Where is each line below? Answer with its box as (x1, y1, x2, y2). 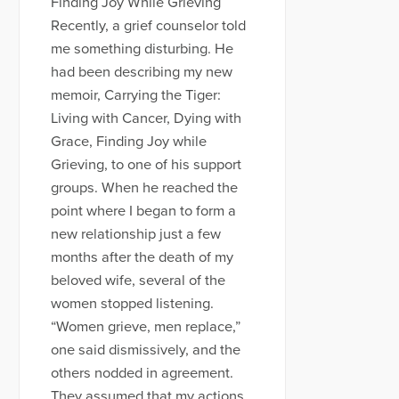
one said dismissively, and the (50, 341, 240, 360)
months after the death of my (50, 248, 233, 267)
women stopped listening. (50, 295, 214, 313)
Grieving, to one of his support (50, 156, 241, 175)
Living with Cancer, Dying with (50, 110, 241, 128)
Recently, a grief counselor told (50, 17, 246, 36)
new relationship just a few (50, 225, 221, 244)
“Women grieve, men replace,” (50, 318, 240, 337)
